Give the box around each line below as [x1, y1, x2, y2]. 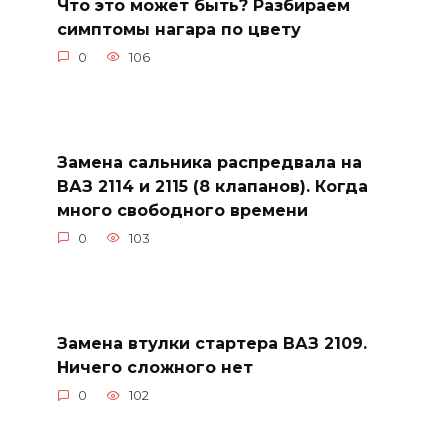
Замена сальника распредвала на [56, 152, 362, 172]
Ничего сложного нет [56, 357, 253, 377]
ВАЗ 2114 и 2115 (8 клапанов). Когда [56, 176, 368, 196]
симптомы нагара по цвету [56, 19, 301, 39]
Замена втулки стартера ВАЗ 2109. [56, 333, 367, 353]
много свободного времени [56, 200, 308, 220]
